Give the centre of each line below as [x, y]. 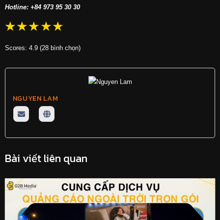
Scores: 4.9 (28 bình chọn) [42, 48]
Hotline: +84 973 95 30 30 [42, 7]
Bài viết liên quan [46, 158]
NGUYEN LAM [35, 99]
